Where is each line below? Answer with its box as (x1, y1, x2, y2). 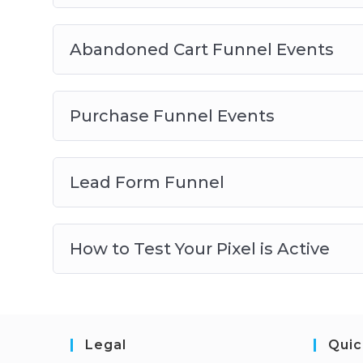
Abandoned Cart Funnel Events (69, 40, 334, 59)
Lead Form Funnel (69, 173, 224, 192)
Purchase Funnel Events (69, 106, 275, 126)
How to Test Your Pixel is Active (69, 239, 330, 258)
